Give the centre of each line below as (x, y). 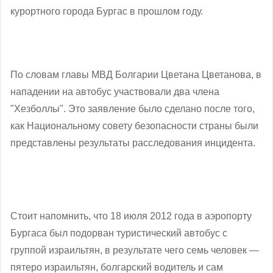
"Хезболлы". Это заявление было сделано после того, (133, 108)
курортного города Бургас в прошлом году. (108, 11)
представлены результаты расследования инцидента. (134, 143)
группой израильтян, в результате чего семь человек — (135, 250)
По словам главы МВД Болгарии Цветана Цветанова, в (136, 74)
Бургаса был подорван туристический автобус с (119, 233)
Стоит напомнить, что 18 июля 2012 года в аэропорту (131, 216)
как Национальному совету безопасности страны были (134, 126)
